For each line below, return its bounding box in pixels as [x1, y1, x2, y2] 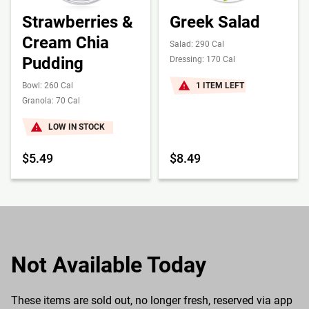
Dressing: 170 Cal [170, 54, 235, 64]
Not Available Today [11, 252, 206, 278]
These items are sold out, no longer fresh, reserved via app [11, 294, 292, 307]
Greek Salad [170, 12, 260, 32]
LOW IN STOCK [48, 122, 105, 132]
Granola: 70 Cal [22, 96, 80, 106]
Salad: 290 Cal [170, 39, 224, 49]
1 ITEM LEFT [196, 81, 244, 90]
